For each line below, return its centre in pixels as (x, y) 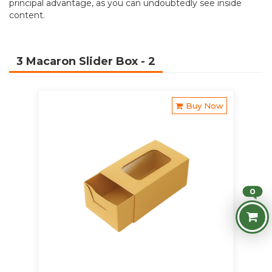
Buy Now (205, 106)
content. (27, 15)
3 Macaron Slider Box (79, 62)
